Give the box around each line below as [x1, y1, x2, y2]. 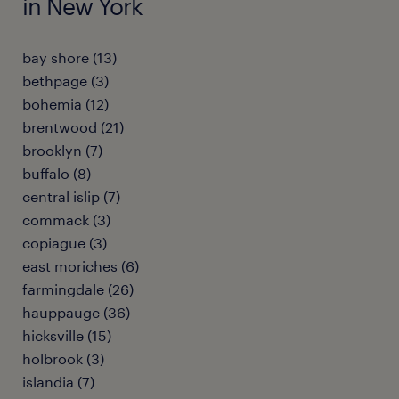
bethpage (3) [22, 72, 109, 89]
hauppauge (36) [22, 304, 130, 321]
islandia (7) [22, 373, 94, 390]
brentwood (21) [22, 118, 124, 135]
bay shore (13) [22, 49, 117, 66]
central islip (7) [22, 188, 120, 205]
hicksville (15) [22, 327, 111, 344]
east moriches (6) [22, 257, 139, 274]
